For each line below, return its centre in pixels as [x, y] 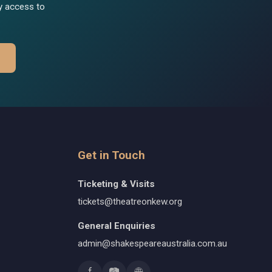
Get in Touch [111, 155]
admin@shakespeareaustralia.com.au [152, 243]
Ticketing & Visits [116, 184]
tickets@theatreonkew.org [130, 202]
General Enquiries [117, 226]
